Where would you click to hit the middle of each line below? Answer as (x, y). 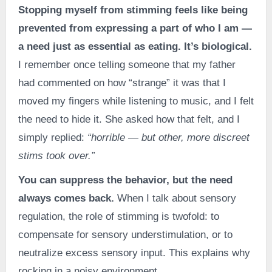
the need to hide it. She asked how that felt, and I (129, 119)
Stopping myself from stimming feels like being (133, 10)
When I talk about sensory (175, 198)
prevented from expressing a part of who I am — (135, 28)
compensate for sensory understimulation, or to (125, 234)
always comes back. (66, 198)
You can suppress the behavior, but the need (125, 180)
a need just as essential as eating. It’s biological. (135, 46)
